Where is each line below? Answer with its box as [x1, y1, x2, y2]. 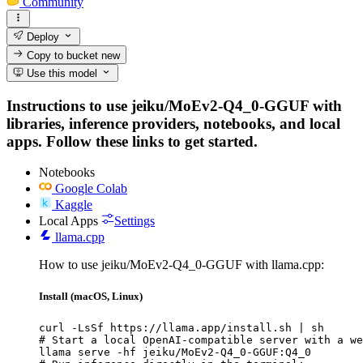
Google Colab [55, 181, 127, 196]
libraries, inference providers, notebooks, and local [6, 114, 340, 132]
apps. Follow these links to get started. [6, 132, 258, 150]
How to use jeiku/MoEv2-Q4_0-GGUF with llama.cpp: [39, 258, 324, 272]
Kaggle [55, 198, 92, 212]
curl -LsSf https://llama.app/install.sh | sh [39, 321, 324, 334]
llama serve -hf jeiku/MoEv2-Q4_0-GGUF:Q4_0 [39, 345, 311, 358]
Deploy [23, 31, 60, 44]
